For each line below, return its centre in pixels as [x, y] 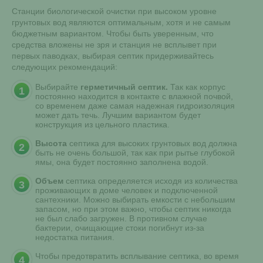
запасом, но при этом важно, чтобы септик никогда [133, 209]
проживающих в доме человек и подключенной [127, 190]
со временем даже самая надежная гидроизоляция [135, 105]
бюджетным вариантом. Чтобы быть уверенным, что [113, 33]
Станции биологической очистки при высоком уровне [114, 11]
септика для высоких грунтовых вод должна [152, 143]
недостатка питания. [75, 237]
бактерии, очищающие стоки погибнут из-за [120, 227]
